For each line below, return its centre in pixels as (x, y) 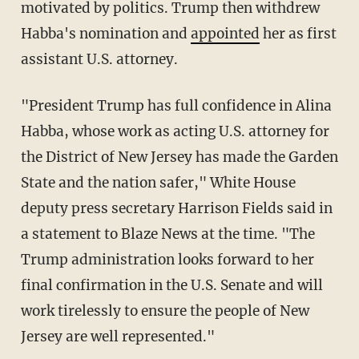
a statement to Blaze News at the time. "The (167, 234)
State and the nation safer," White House (158, 182)
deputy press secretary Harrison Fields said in (176, 208)
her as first (298, 33)
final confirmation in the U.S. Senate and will (171, 285)
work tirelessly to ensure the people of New (165, 311)
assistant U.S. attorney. (99, 59)
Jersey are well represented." (117, 336)
